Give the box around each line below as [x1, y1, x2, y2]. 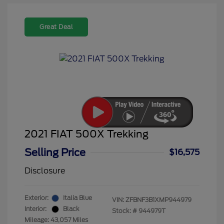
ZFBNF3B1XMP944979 [125, 196, 191, 204]
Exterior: [24, 194, 48, 202]
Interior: [24, 205, 46, 213]
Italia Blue [63, 194, 92, 202]
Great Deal [39, 23, 73, 31]
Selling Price [24, 146, 85, 159]
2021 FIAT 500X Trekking [24, 128, 148, 140]
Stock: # [112, 207, 137, 215]
